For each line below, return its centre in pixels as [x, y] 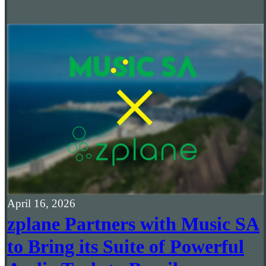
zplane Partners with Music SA [133, 224]
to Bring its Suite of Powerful [126, 247]
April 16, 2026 [41, 204]
